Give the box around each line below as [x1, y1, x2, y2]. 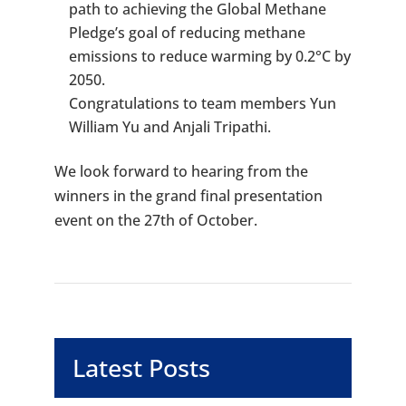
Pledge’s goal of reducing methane [68, 23, 305, 43]
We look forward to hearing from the [53, 161, 308, 182]
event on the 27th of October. [53, 210, 257, 231]
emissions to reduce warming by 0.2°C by [68, 46, 351, 67]
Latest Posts [72, 352, 210, 385]
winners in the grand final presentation [53, 186, 323, 207]
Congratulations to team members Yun [68, 93, 336, 114]
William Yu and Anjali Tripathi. [68, 117, 271, 138]
